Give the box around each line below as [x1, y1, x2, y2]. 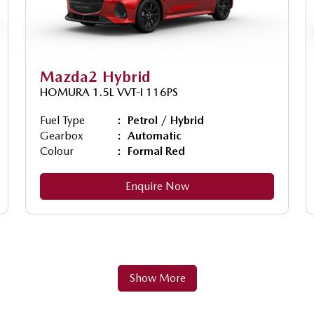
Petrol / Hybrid [128, 113, 204, 127]
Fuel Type [40, 113, 85, 127]
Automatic [128, 128, 182, 142]
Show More [128, 271, 186, 285]
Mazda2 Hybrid [40, 67, 151, 86]
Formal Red [128, 144, 185, 158]
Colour [40, 144, 74, 158]
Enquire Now [125, 179, 189, 193]
